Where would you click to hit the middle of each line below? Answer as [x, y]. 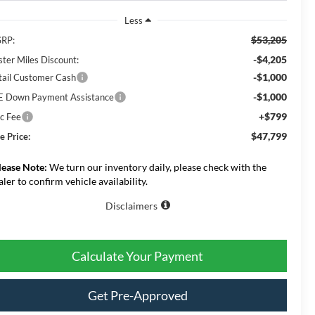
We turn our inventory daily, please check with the [157, 167]
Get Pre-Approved [137, 295]
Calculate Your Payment [137, 256]
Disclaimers [131, 205]
